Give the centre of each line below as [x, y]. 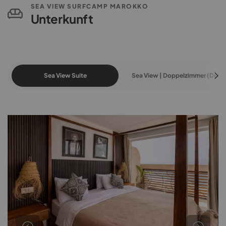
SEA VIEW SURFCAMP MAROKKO [89, 7]
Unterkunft [62, 19]
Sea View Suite [65, 76]
